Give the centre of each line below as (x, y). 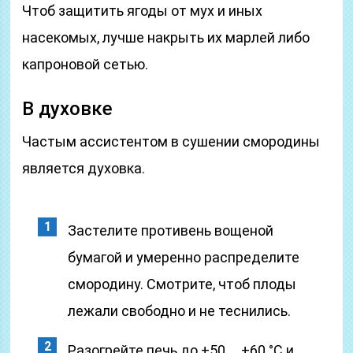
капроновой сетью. (85, 64)
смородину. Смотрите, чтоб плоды (182, 284)
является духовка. (84, 168)
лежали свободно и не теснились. (180, 311)
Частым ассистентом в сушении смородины (171, 141)
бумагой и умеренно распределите (184, 257)
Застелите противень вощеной (171, 230)
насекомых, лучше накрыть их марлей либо (166, 37)
